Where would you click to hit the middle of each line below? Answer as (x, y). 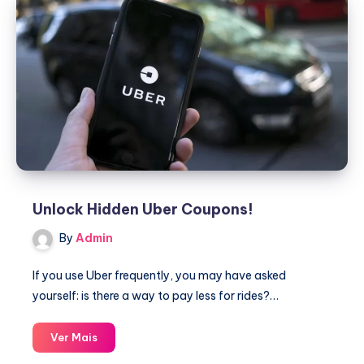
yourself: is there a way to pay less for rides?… (156, 295)
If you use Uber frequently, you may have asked (159, 275)
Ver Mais (74, 337)
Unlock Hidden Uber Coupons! (143, 210)
